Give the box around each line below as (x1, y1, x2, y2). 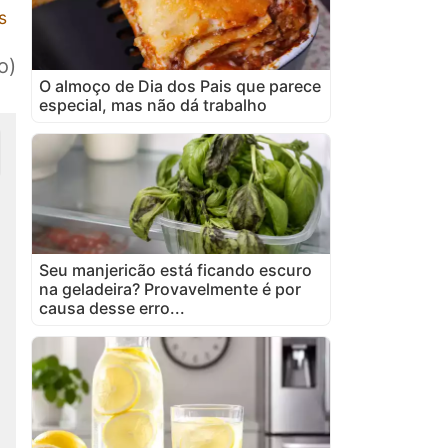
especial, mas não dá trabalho (39, 94, 267, 115)
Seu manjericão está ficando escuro (39, 259, 312, 280)
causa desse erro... (39, 297, 185, 318)
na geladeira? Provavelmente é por (39, 278, 301, 299)
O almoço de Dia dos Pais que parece (39, 75, 321, 96)
